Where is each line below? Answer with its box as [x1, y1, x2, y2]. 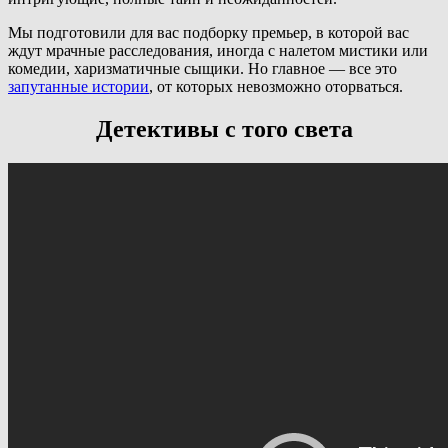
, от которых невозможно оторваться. [149, 77, 403, 95]
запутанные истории [8, 77, 149, 95]
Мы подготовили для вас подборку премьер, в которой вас [8, 23, 409, 41]
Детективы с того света [95, 115, 353, 142]
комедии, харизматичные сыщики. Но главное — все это [8, 59, 397, 77]
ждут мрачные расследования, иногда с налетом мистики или [8, 41, 428, 59]
